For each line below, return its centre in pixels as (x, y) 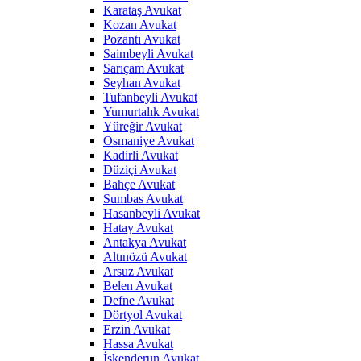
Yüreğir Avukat (143, 126)
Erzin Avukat (137, 329)
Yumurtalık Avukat (151, 112)
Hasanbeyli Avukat (151, 213)
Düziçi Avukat (140, 170)
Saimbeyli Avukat (148, 54)
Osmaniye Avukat (149, 141)
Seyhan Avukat (142, 83)
